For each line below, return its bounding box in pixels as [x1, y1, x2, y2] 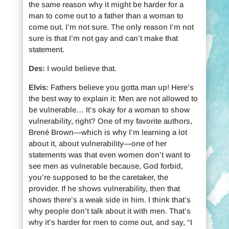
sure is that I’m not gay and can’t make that [28, 33, 178, 42]
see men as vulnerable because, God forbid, [28, 161, 183, 170]
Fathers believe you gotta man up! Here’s [48, 82, 194, 91]
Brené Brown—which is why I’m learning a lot [28, 127, 187, 136]
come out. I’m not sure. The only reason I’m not [28, 22, 194, 31]
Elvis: [28, 82, 49, 91]
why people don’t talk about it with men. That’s [28, 206, 191, 215]
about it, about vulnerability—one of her [28, 139, 167, 148]
